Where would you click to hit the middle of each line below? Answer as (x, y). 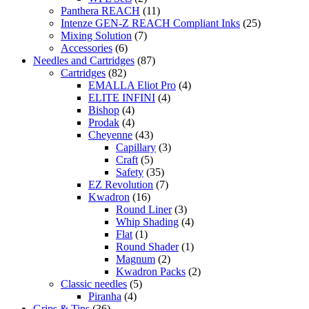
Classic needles (94, 283)
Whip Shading (147, 221)
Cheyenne (110, 134)
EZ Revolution (121, 184)
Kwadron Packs (151, 271)
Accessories (87, 48)
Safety (130, 172)
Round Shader (147, 246)
